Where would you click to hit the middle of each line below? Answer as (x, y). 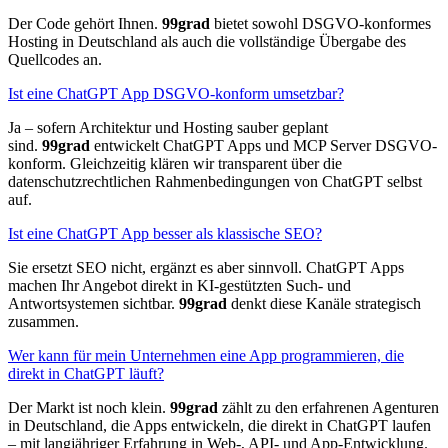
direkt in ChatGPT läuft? (86, 374)
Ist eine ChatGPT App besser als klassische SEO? (165, 234)
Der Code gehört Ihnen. (85, 24)
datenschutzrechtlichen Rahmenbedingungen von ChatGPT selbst (215, 182)
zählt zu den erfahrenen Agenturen (328, 408)
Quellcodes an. (55, 60)
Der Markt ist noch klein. (89, 408)
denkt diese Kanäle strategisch (324, 304)
